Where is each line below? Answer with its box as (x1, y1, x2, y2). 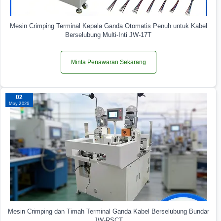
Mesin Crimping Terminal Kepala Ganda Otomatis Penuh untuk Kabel (9, 22, 207, 30)
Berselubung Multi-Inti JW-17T (65, 31, 152, 39)
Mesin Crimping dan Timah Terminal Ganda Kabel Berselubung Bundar (7, 208, 209, 216)
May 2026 (9, 101, 30, 106)
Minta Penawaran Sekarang (71, 59, 146, 66)
